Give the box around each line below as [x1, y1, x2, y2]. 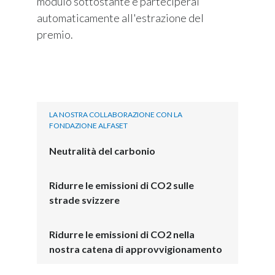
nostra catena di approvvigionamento [49, 242, 222, 255]
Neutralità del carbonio [49, 144, 155, 157]
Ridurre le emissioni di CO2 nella [49, 228, 195, 240]
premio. [37, 27, 73, 41]
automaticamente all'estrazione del [37, 10, 204, 25]
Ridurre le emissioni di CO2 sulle [49, 179, 194, 191]
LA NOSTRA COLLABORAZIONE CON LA [49, 109, 182, 119]
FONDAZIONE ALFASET [49, 120, 128, 130]
